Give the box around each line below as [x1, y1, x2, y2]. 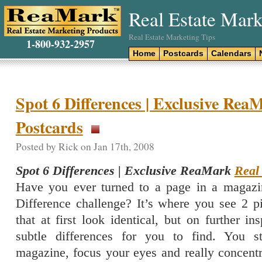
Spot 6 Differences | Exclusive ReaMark [15, 164, 235, 178]
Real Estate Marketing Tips [129, 32, 215, 42]
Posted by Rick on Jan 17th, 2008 [15, 140, 154, 154]
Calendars [211, 49, 251, 58]
